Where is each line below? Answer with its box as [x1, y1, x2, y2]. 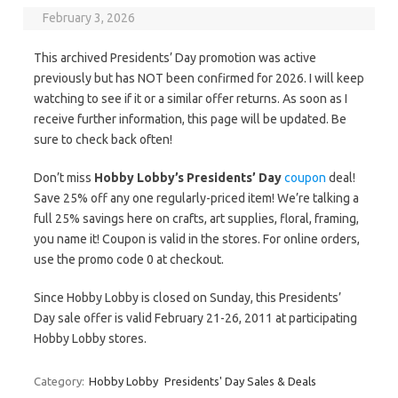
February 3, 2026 [43, 11, 136, 25]
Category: [34, 375, 87, 387]
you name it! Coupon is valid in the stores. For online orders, [34, 232, 360, 246]
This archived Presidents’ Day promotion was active [34, 51, 316, 65]
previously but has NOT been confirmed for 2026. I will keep [34, 71, 364, 85]
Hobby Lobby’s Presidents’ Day [94, 171, 282, 185]
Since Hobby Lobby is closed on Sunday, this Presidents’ [34, 291, 341, 305]
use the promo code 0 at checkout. [34, 252, 224, 267]
